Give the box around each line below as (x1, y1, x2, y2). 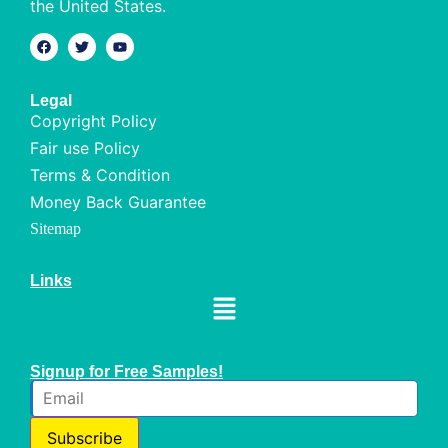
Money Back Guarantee (30, 191, 206, 212)
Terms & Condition (30, 164, 170, 185)
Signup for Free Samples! (30, 363, 223, 381)
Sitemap (30, 219, 81, 237)
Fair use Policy (30, 137, 140, 158)
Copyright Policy (30, 110, 157, 131)
